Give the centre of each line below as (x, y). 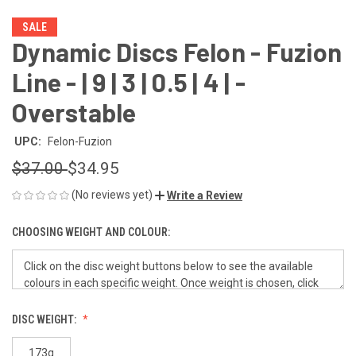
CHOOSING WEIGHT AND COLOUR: (92, 232)
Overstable (74, 112)
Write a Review (205, 195)
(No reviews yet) (112, 194)
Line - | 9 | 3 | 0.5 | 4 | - (129, 81)
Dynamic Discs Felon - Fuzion (177, 51)
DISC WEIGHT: (45, 319)
